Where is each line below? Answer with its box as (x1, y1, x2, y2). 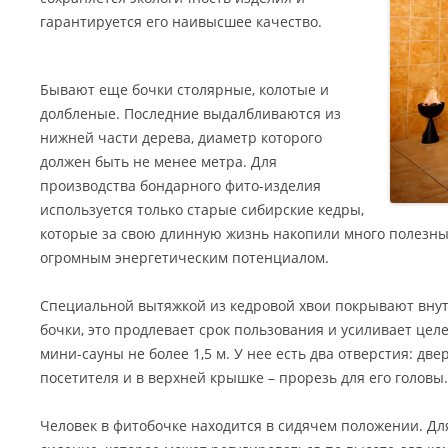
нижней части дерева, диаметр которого (40, 128, 322, 147)
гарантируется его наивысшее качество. (40, 12, 322, 31)
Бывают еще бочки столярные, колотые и (40, 80, 329, 99)
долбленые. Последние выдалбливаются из (40, 104, 341, 123)
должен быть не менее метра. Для (40, 152, 277, 171)
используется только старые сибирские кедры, (40, 200, 364, 219)
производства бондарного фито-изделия (40, 176, 321, 195)
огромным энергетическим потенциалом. (40, 248, 329, 267)
